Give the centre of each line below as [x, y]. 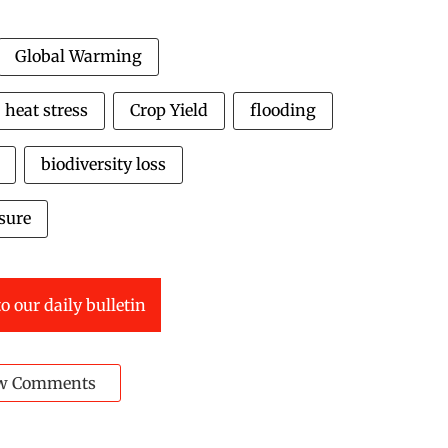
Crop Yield [169, 110]
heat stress [46, 110]
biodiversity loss [103, 164]
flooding [283, 110]
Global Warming [78, 56]
